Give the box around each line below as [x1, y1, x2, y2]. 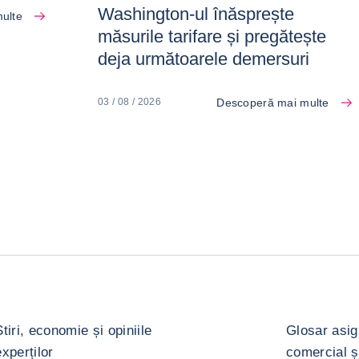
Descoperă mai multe [216, 95, 329, 109]
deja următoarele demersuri [97, 48, 309, 69]
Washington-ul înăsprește [97, 3, 294, 24]
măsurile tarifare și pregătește [97, 26, 326, 46]
